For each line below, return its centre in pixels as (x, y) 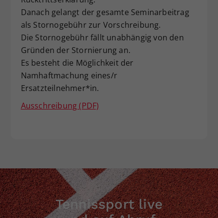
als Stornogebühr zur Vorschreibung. (91, 25)
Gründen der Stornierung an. (75, 50)
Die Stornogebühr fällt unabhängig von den (102, 37)
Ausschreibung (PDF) (60, 105)
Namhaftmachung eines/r (69, 75)
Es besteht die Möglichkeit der (77, 63)
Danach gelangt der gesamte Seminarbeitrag (105, 12)
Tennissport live (109, 204)
